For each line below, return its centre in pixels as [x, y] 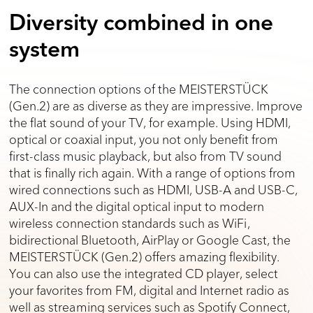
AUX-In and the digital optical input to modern [137, 206]
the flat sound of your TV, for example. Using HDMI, [150, 123]
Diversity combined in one [141, 24]
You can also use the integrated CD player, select [144, 274]
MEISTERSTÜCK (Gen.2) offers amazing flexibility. [145, 257]
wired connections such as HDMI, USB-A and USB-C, [154, 190]
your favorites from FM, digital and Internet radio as [150, 290]
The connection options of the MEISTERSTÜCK [139, 89]
